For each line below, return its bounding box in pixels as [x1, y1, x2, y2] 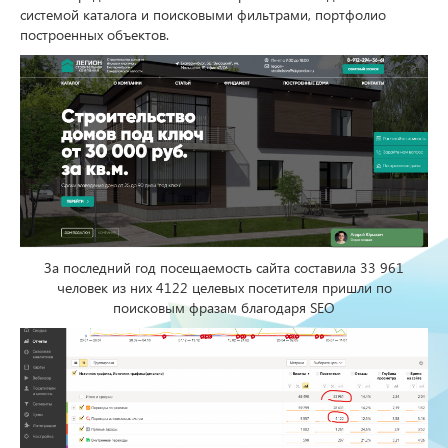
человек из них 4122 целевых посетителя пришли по [56, 277, 392, 297]
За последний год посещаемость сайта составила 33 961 [44, 257, 404, 277]
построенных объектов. [20, 25, 169, 44]
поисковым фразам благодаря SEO [113, 297, 335, 317]
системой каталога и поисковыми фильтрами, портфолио [20, 5, 386, 24]
